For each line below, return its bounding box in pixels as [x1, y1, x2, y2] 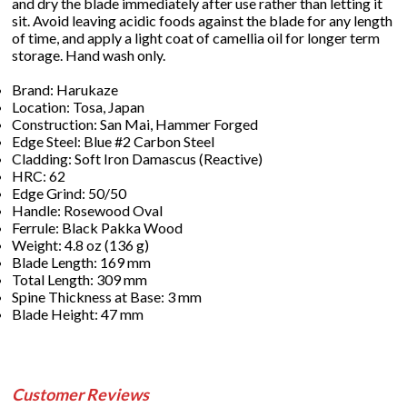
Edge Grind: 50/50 [12, 184, 127, 203]
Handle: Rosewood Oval [12, 202, 164, 220]
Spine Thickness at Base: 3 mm [12, 288, 203, 306]
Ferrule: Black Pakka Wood [12, 219, 184, 237]
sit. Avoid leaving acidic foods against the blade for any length [12, 12, 393, 30]
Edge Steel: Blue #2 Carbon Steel [12, 133, 215, 151]
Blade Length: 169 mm [12, 253, 152, 272]
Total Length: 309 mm [12, 271, 148, 289]
